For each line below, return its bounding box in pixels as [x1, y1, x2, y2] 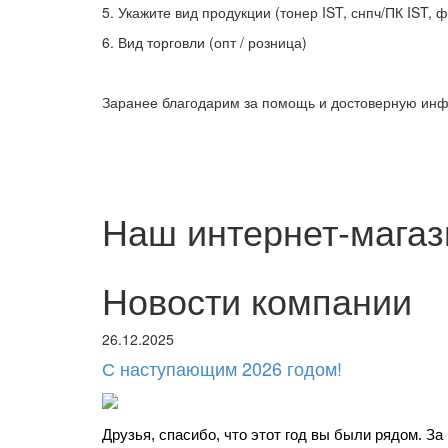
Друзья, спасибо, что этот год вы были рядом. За [102, 426, 443, 443]
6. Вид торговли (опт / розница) [102, 32, 307, 53]
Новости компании [102, 274, 412, 326]
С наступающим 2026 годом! [102, 355, 342, 382]
